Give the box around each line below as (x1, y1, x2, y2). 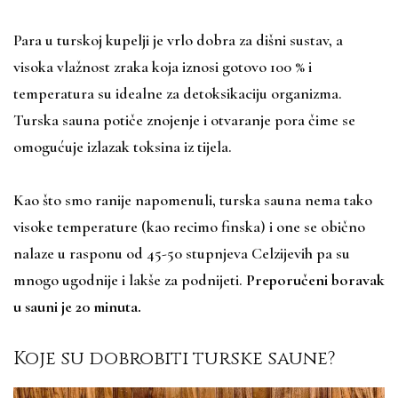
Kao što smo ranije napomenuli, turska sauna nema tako (13, 189, 372, 210)
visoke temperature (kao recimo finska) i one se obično (13, 216, 365, 236)
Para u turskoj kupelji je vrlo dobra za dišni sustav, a (13, 29, 343, 50)
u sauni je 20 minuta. (13, 296, 145, 316)
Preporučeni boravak (246, 269, 385, 290)
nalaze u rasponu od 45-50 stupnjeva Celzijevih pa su (13, 243, 350, 263)
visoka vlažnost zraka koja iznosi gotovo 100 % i (13, 56, 312, 76)
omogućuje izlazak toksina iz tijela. (13, 136, 232, 156)
